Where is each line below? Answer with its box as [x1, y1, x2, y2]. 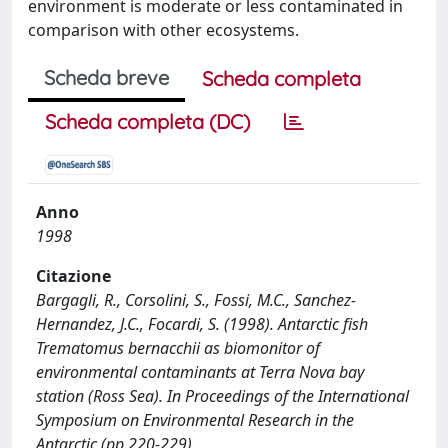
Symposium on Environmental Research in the [36, 409, 354, 431]
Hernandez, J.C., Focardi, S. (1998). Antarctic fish [36, 313, 368, 335]
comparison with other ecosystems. [28, 19, 299, 41]
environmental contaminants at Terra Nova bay [36, 361, 364, 383]
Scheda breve [44, 65, 169, 90]
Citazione [36, 265, 111, 287]
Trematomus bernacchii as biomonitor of [36, 337, 320, 359]
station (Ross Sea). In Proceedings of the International [36, 385, 409, 407]
